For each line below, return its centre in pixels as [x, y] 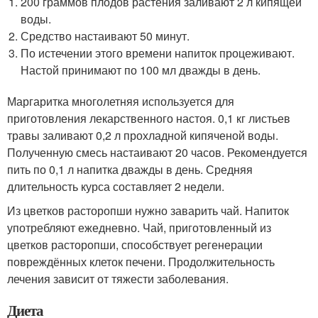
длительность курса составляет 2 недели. [116, 187]
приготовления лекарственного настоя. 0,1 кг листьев [149, 119]
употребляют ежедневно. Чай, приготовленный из [139, 228]
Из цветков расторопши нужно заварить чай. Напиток [148, 211]
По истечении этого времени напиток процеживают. [158, 53]
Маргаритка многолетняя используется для [121, 102]
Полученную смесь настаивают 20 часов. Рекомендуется [157, 153]
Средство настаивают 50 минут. [105, 36]
